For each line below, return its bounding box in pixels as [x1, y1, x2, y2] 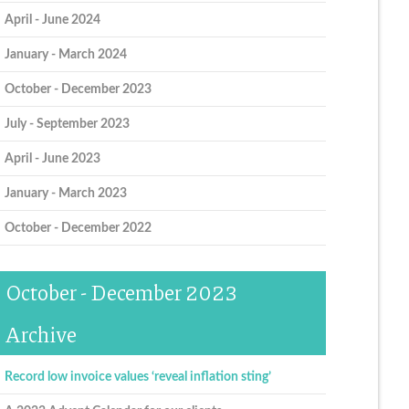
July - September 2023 [4, 116, 130, 131]
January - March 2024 [4, 47, 127, 61]
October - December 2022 [4, 220, 152, 235]
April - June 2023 [4, 151, 100, 165]
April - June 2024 [4, 12, 100, 26]
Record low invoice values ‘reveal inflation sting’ [4, 370, 271, 384]
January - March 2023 [4, 185, 127, 200]
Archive [5, 319, 77, 350]
